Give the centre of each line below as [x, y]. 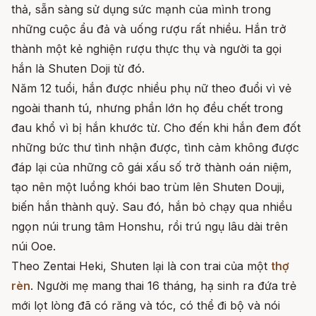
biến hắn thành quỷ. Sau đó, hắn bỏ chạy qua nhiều [152, 207]
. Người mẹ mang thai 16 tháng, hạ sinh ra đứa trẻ [163, 286]
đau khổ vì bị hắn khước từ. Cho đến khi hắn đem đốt [156, 128]
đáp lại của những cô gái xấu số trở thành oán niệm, [152, 167]
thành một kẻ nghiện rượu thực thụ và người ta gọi [146, 49]
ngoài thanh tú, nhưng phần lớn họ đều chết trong [147, 108]
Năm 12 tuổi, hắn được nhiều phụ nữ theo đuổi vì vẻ [151, 88]
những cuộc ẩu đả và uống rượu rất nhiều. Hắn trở [149, 29]
